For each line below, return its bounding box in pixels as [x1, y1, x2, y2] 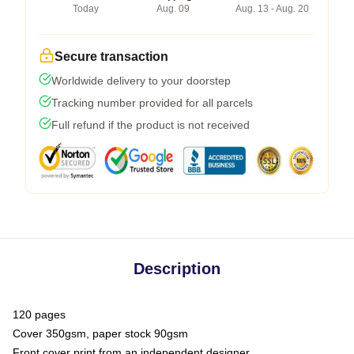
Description [134, 259, 220, 277]
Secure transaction [55, 49, 168, 63]
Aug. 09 [156, 2, 190, 14]
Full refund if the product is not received [51, 118, 250, 131]
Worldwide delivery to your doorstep [51, 73, 231, 87]
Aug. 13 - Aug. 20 [235, 2, 309, 14]
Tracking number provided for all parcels [51, 96, 253, 109]
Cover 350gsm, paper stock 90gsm [13, 326, 188, 340]
